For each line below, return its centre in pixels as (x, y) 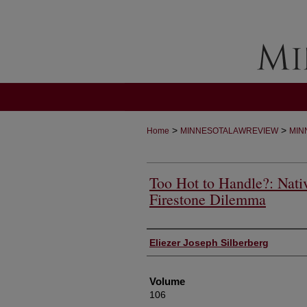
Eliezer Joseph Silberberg (209, 243)
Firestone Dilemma (208, 199)
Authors (164, 239)
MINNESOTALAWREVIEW (229, 131)
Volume (167, 281)
